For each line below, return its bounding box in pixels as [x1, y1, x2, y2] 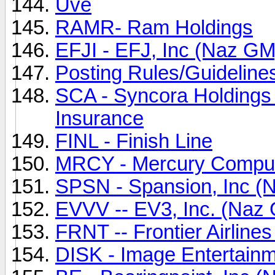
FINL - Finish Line [55, 130, 212, 152]
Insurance [55, 107, 144, 130]
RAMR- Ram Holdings [55, 16, 253, 39]
